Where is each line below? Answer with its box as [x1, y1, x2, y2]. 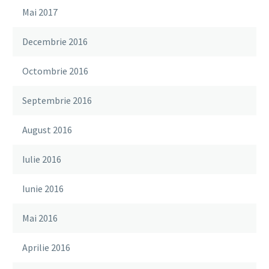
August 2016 [22, 123, 72, 136]
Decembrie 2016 [22, 35, 88, 47]
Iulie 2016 [22, 153, 61, 165]
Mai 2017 [22, 5, 58, 18]
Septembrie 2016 [22, 94, 92, 106]
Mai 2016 [22, 211, 58, 224]
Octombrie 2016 [22, 64, 88, 77]
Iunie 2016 [22, 182, 64, 195]
